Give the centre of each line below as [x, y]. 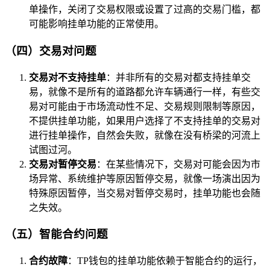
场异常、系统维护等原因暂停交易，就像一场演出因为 [145, 178]
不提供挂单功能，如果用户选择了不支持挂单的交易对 [145, 121]
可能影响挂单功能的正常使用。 [96, 24]
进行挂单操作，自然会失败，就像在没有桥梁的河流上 [145, 135]
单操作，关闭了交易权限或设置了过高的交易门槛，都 [145, 10]
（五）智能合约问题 [56, 234]
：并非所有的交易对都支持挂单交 [178, 77]
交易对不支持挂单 [67, 77]
